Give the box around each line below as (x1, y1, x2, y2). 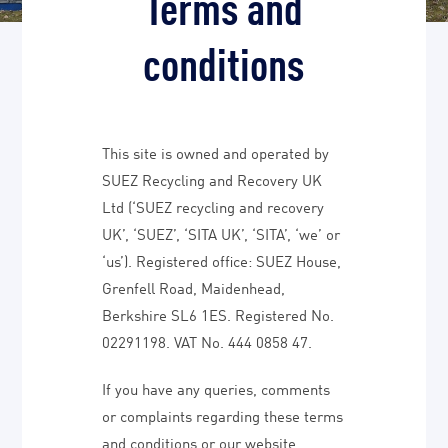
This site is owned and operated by (102, 142, 330, 162)
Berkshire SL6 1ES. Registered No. (102, 304, 335, 324)
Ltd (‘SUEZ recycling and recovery (102, 196, 325, 216)
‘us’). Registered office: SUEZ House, (102, 250, 342, 270)
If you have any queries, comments (102, 378, 331, 398)
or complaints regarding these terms (102, 405, 344, 425)
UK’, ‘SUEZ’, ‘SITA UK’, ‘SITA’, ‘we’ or (102, 223, 341, 243)
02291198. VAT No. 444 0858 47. (102, 331, 313, 351)
